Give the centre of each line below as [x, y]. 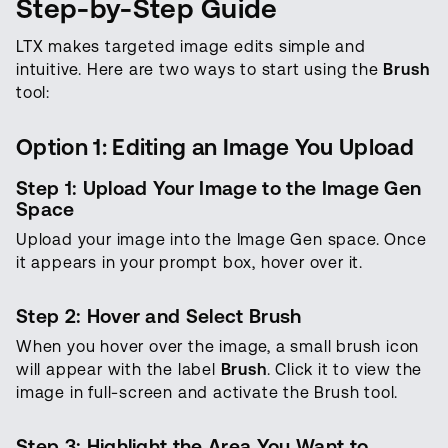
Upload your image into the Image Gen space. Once [221, 240]
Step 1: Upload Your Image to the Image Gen [219, 188]
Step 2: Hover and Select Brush [159, 316]
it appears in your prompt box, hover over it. [189, 263]
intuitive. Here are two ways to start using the [200, 70]
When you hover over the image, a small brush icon [218, 347]
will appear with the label [118, 370]
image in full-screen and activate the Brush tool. [209, 393]
